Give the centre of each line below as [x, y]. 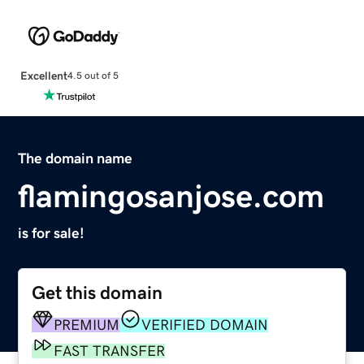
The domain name [76, 158]
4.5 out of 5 [93, 76]
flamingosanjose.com [171, 195]
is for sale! [52, 233]
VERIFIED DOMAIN [205, 325]
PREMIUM [87, 325]
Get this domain [97, 292]
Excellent [43, 75]
